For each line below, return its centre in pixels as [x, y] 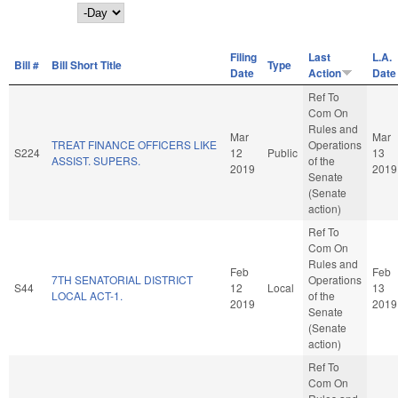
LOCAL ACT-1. [87, 295]
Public [283, 152]
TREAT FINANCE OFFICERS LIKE [134, 144]
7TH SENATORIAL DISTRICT [122, 279]
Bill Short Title [87, 64]
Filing [243, 56]
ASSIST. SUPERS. [96, 160]
